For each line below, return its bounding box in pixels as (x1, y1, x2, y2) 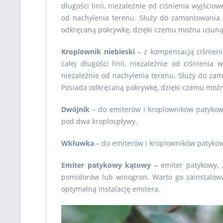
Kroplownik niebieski (61, 47, 135, 56)
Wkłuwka (61, 138, 94, 148)
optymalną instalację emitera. (61, 184, 160, 194)
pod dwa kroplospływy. (61, 116, 137, 126)
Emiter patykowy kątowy (61, 160, 151, 170)
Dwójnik (61, 105, 90, 114)
